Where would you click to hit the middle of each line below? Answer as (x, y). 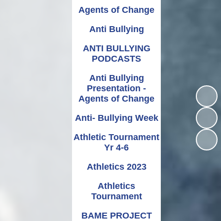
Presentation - (116, 88)
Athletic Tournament (116, 137)
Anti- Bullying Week (116, 118)
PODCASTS (116, 58)
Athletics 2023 (116, 166)
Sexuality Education (55, 12)
